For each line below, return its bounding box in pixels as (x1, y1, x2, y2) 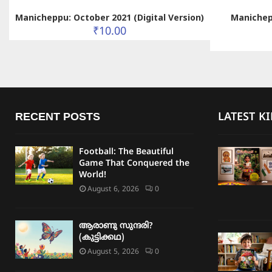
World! (79, 169, 106, 180)
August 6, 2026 (87, 185, 139, 194)
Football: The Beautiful (79, 146, 174, 157)
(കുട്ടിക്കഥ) (79, 232, 124, 243)
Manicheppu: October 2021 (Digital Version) (15, 11, 205, 23)
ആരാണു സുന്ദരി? (79, 220, 152, 231)
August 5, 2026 (87, 247, 139, 257)
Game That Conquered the (79, 158, 189, 169)
